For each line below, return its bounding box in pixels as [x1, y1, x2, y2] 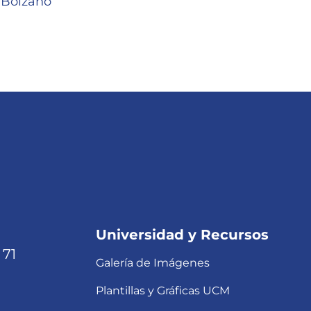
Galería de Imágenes [96, 256, 210, 270]
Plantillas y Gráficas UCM [96, 284, 230, 298]
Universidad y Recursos [96, 226, 269, 244]
